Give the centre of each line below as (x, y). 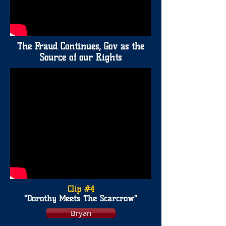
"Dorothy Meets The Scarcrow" (81, 199)
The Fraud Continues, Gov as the (81, 46)
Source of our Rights (81, 58)
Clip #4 (81, 189)
